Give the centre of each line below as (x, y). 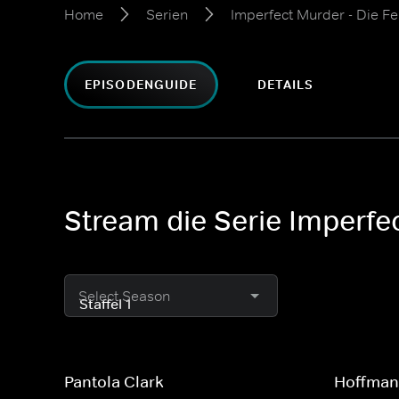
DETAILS (285, 85)
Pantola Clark (114, 382)
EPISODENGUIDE (141, 85)
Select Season (124, 296)
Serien (167, 14)
